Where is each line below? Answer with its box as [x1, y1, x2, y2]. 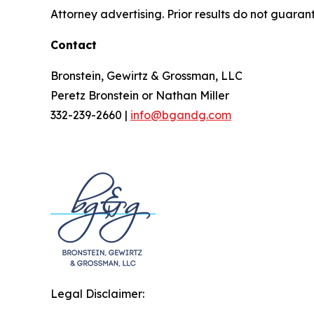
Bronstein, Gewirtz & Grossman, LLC [50, 69, 243, 83]
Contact [50, 38, 97, 52]
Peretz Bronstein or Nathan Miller [50, 88, 229, 102]
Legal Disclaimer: [50, 287, 144, 301]
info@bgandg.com [130, 108, 231, 122]
